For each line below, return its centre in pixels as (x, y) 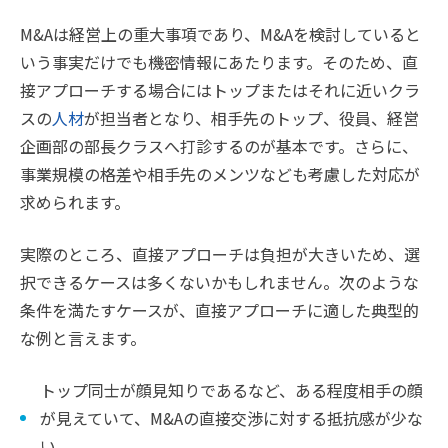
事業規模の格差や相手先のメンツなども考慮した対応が (220, 174)
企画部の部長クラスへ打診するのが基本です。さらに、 (219, 146)
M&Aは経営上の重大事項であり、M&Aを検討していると (220, 34)
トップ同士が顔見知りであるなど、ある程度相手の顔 (231, 390)
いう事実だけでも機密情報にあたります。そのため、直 (219, 62)
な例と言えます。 (85, 338)
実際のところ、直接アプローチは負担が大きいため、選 (220, 254)
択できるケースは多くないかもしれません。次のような (219, 282)
